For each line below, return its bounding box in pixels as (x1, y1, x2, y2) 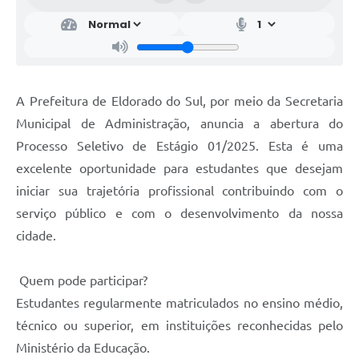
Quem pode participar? (16, 273, 147, 288)
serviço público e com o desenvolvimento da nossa (16, 206, 343, 221)
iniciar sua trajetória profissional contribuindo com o (16, 184, 343, 199)
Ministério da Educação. (16, 341, 150, 356)
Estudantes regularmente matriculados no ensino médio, (16, 296, 343, 311)
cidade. (16, 228, 56, 244)
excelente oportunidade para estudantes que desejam (16, 161, 343, 176)
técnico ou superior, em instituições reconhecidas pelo (16, 318, 343, 333)
